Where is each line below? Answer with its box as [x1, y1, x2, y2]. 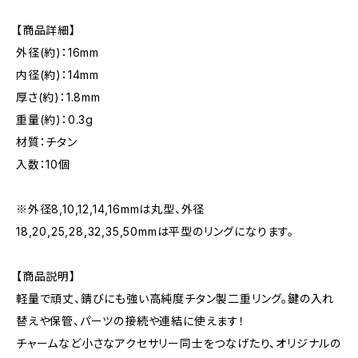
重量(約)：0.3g [16, 112, 94, 126]
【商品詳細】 [16, 22, 76, 37]
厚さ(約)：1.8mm [16, 89, 101, 104]
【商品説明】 [16, 268, 76, 283]
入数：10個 [16, 157, 70, 171]
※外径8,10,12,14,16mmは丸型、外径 [16, 201, 205, 216]
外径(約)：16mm [16, 45, 99, 59]
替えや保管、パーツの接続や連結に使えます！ [16, 313, 245, 328]
